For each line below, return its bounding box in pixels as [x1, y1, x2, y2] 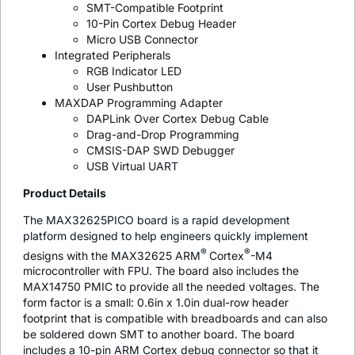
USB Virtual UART [86, 158, 178, 173]
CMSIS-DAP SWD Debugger [86, 143, 235, 157]
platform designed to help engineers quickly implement [23, 228, 308, 242]
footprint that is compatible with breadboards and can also [23, 311, 327, 326]
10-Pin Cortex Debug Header [86, 16, 236, 30]
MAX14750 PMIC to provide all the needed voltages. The [23, 280, 319, 294]
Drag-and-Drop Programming [86, 127, 239, 141]
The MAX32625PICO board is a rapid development [23, 212, 290, 227]
